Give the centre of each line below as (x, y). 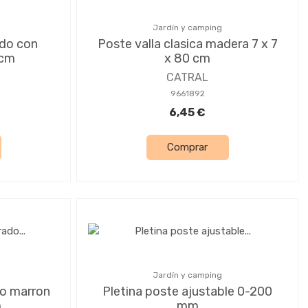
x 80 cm (187, 58)
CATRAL (187, 77)
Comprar (187, 147)
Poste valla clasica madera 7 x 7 (187, 44)
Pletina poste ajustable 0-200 (187, 291)
